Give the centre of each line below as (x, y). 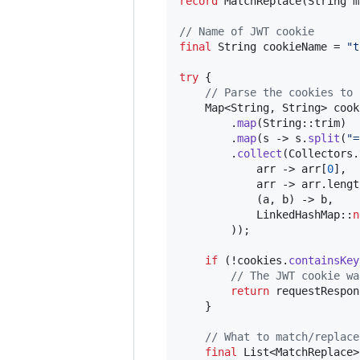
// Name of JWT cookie (247, 31)
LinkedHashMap (298, 214)
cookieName (295, 46)
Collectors (321, 153)
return (250, 290)
